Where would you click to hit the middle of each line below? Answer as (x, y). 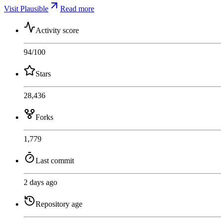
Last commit (55, 160)
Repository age (59, 204)
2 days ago (40, 182)
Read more (77, 8)
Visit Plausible (26, 8)
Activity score (57, 30)
